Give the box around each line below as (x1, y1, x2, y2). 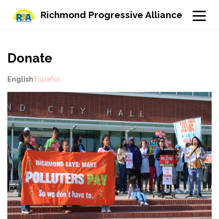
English (7, 75, 33, 83)
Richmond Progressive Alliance (41, 9, 183, 20)
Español (35, 75, 60, 83)
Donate (7, 51, 52, 66)
